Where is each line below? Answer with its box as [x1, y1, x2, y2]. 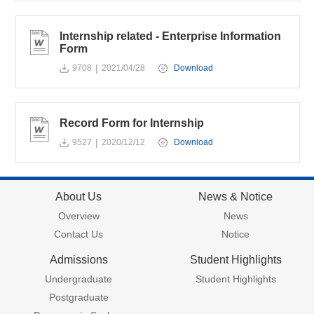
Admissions [49, 254, 108, 266]
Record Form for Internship [60, 117, 205, 129]
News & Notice [198, 191, 273, 203]
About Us [55, 191, 102, 203]
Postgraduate [48, 292, 109, 303]
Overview [57, 210, 100, 221]
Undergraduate [45, 273, 112, 285]
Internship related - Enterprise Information [60, 30, 282, 42]
